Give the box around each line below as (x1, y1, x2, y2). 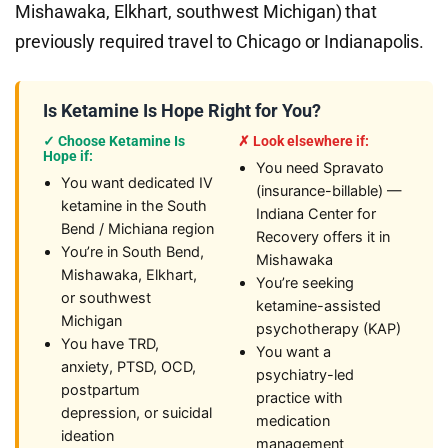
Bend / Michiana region (61, 220, 214, 238)
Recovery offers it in (256, 228, 390, 246)
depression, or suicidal (61, 404, 212, 422)
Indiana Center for (256, 205, 376, 223)
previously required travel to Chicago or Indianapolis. (15, 31, 425, 52)
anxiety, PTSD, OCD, (61, 358, 196, 376)
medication (256, 412, 330, 430)
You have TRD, (61, 335, 159, 353)
